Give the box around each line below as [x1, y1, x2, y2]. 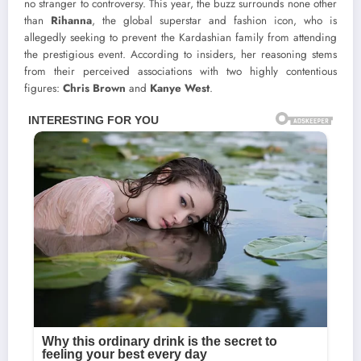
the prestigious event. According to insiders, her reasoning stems [24, 46, 337, 62]
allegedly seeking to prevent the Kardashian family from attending [24, 29, 337, 45]
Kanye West [150, 80, 210, 96]
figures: [24, 80, 63, 96]
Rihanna [51, 12, 92, 28]
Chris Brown [63, 80, 126, 96]
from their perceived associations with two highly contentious [24, 63, 337, 79]
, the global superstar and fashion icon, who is [92, 12, 337, 28]
